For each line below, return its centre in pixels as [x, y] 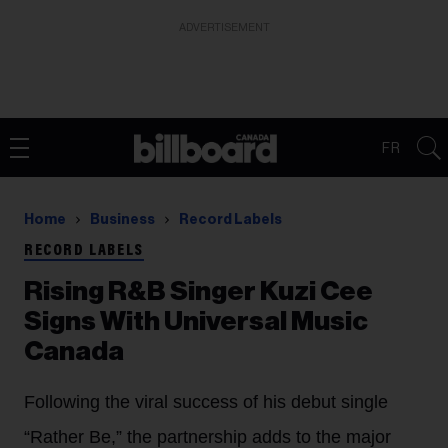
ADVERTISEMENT [224, 27]
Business [122, 220]
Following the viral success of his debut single [206, 402]
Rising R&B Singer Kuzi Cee [198, 291]
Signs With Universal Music [196, 321]
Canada [74, 351]
